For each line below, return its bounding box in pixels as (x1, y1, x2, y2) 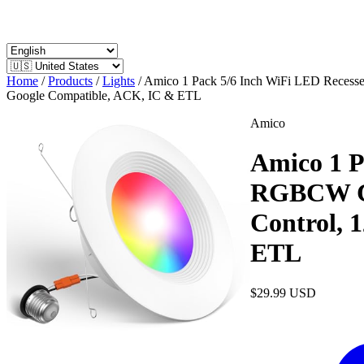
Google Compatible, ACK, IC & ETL (6, 89, 201, 102)
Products (48, 74, 93, 88)
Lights (102, 74, 135, 88)
